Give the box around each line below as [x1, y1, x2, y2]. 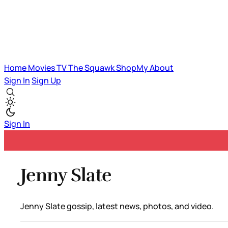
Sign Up [32, 75, 61, 86]
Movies [28, 62, 56, 73]
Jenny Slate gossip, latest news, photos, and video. [20, 200, 214, 212]
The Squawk [68, 62, 116, 73]
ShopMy [116, 62, 150, 73]
